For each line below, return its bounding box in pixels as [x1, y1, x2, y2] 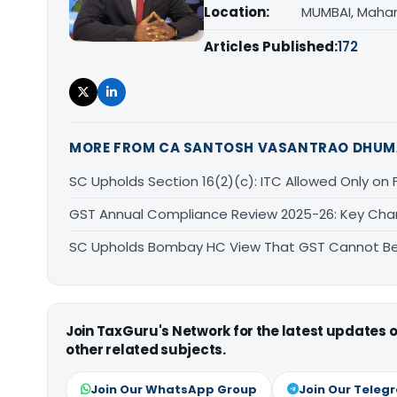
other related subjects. [66, 340, 226, 359]
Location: [204, 3, 269, 21]
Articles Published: [204, 37, 338, 56]
